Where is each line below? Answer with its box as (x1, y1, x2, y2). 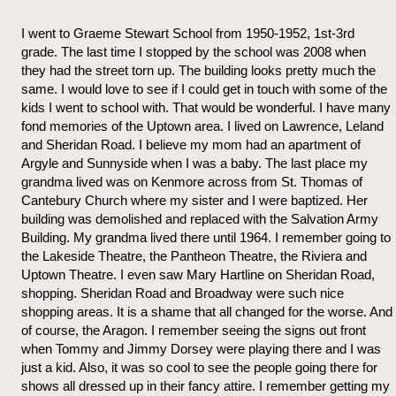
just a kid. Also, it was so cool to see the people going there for (21, 359, 377, 375)
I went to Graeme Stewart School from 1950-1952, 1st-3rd (21, 25, 354, 41)
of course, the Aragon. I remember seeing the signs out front (21, 322, 366, 338)
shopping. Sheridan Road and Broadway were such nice (21, 285, 344, 301)
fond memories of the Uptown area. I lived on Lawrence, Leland (21, 118, 384, 133)
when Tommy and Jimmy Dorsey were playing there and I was (21, 340, 381, 356)
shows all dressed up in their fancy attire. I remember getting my (21, 377, 390, 393)
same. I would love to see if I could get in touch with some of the (21, 80, 387, 96)
